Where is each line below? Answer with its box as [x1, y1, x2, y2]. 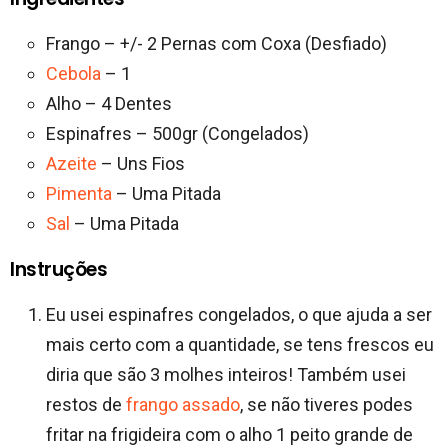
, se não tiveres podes [240, 394, 413, 416]
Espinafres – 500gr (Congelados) [46, 123, 309, 145]
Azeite [46, 153, 97, 175]
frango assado [126, 394, 240, 416]
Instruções [10, 256, 108, 284]
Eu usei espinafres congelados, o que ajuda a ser [46, 304, 432, 326]
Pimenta [46, 183, 112, 205]
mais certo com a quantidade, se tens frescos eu [46, 334, 434, 356]
